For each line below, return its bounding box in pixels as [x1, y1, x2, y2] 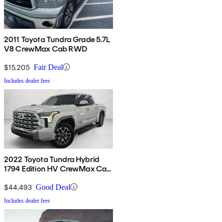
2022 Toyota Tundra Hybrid [4, 154, 99, 164]
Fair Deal [34, 62, 63, 71]
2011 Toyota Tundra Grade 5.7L [4, 34, 111, 44]
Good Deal [36, 182, 70, 191]
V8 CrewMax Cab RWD [4, 44, 87, 54]
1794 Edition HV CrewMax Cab [4, 164, 111, 173]
